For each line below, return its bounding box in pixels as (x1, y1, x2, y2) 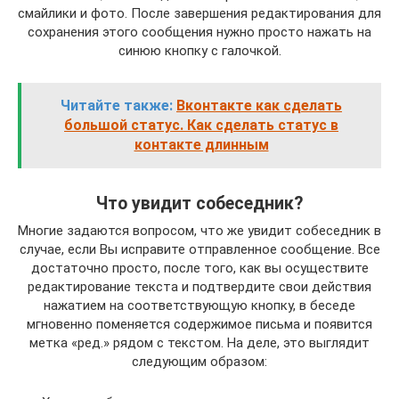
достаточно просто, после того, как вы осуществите (30, 259, 369, 276)
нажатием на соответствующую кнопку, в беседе (44, 297, 355, 313)
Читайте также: (61, 96, 173, 114)
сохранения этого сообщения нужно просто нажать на (28, 23, 371, 40)
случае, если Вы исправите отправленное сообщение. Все (19, 240, 380, 257)
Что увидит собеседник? (96, 192, 303, 214)
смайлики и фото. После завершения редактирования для (18, 4, 381, 21)
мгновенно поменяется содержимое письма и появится (27, 315, 372, 332)
